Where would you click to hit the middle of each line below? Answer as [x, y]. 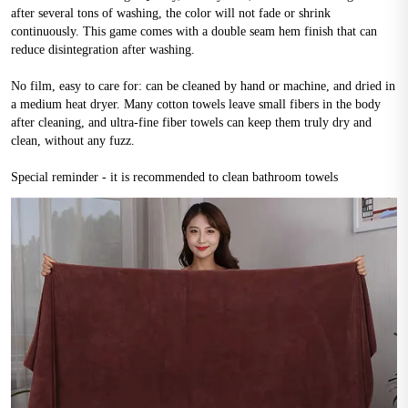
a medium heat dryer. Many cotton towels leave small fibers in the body [196, 104]
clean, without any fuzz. [73, 141]
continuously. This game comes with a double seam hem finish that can [194, 31]
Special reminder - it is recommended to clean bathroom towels [174, 177]
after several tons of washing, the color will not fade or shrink [171, 13]
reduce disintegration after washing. [103, 50]
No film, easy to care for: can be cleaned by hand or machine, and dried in [203, 86]
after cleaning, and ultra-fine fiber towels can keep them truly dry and [191, 122]
